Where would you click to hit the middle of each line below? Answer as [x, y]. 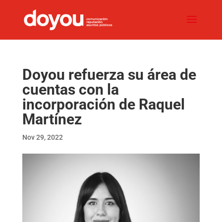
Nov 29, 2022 [42, 137]
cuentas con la [70, 89]
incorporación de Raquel [103, 104]
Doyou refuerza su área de [109, 75]
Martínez [52, 119]
